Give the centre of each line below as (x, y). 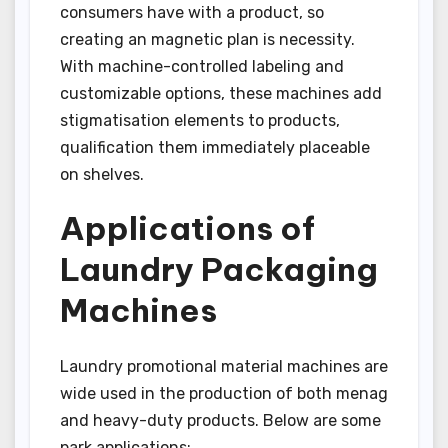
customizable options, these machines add (221, 93)
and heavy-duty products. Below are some (220, 421)
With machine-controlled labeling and (202, 66)
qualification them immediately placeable (215, 147)
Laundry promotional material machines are (224, 367)
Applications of (187, 227)
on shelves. (102, 174)
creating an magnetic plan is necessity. (207, 39)
